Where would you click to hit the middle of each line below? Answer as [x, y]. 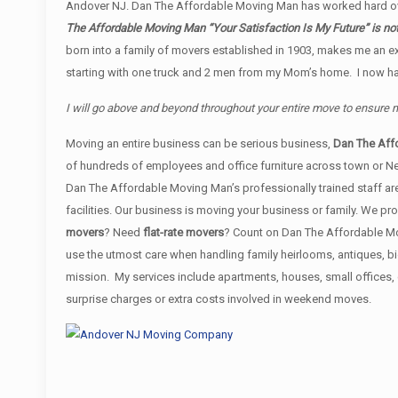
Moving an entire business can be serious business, [200, 143]
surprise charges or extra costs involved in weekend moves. [219, 299]
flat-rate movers [184, 232]
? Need [124, 232]
